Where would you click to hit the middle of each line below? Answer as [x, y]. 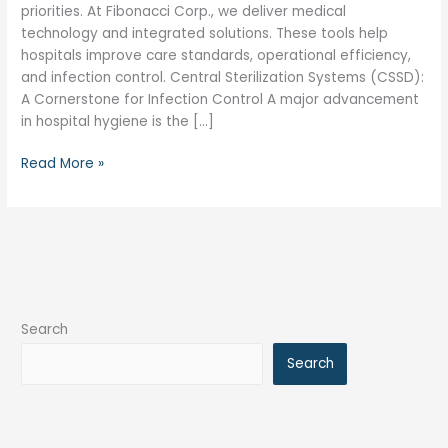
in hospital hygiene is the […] [118, 121]
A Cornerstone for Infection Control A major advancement [220, 99]
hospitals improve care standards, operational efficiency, [216, 55]
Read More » [63, 164]
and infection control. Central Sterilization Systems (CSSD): [223, 77]
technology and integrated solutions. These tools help [205, 33]
